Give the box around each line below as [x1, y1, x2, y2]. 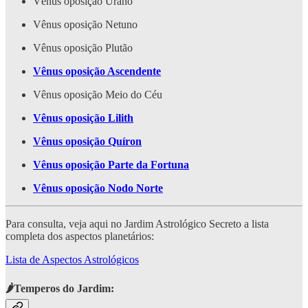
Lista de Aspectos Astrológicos [5, 253, 139, 265]
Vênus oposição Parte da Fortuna [33, 158, 189, 170]
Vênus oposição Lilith [33, 111, 133, 124]
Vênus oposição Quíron [33, 135, 142, 147]
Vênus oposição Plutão [33, 41, 133, 54]
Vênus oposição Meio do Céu [33, 88, 162, 100]
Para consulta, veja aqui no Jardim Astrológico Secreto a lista [5, 217, 269, 230]
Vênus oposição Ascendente [33, 65, 161, 77]
